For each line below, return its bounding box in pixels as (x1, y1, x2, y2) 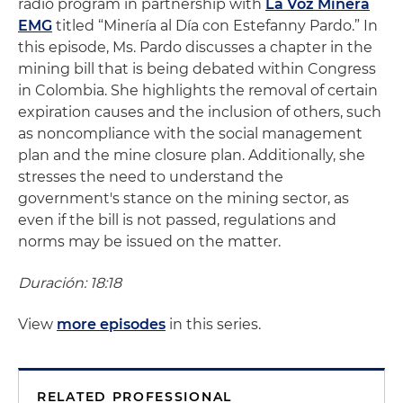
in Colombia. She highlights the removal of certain (18, 81, 378, 99)
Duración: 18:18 (18, 273, 121, 291)
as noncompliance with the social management (18, 124, 363, 142)
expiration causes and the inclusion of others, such (18, 103, 381, 121)
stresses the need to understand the (18, 167, 283, 185)
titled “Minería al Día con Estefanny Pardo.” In (52, 16, 378, 34)
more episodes (57, 315, 166, 333)
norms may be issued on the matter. (18, 232, 281, 250)
